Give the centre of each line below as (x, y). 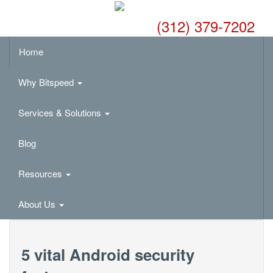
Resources (41, 174)
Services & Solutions (61, 113)
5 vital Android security (108, 255)
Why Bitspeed (47, 82)
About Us (38, 204)
